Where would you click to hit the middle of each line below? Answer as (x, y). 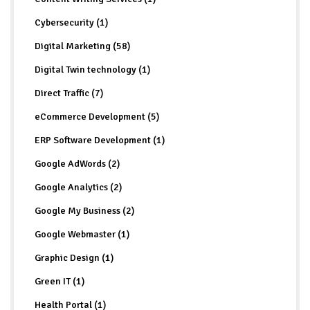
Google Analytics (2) (78, 187)
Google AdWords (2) (77, 163)
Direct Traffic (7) (69, 93)
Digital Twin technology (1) (92, 69)
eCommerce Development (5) (97, 116)
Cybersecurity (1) (71, 22)
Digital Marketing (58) (82, 46)
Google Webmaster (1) (82, 234)
